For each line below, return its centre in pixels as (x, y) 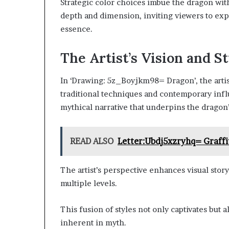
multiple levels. (89, 184)
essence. (76, 29)
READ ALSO (92, 141)
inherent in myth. (93, 223)
